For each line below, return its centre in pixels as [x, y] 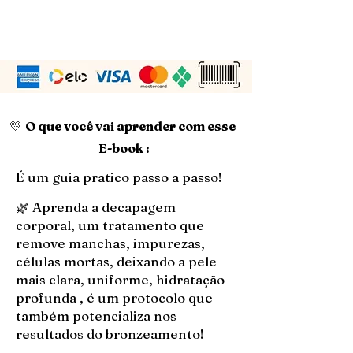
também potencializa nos [96, 316]
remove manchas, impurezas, [112, 243]
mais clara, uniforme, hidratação [120, 279]
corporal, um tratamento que [110, 225]
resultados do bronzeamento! [110, 334]
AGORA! [45, 13]
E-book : [124, 148]
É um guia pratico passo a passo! [119, 177]
